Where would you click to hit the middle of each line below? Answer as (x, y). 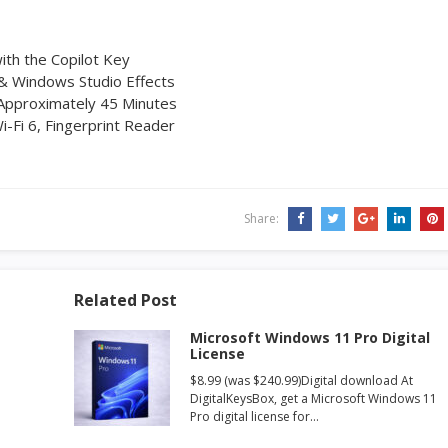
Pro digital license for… (254, 416)
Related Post (125, 300)
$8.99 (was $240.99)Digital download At (301, 380)
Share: (263, 218)
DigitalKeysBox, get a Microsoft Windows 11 (313, 398)
